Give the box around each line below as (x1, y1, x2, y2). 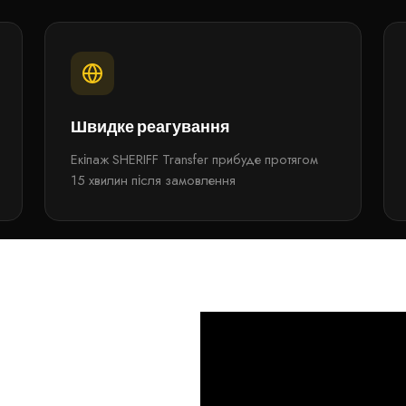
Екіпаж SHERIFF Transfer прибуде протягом (70, 150, 318, 169)
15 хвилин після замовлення (70, 170, 236, 190)
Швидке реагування (70, 116, 230, 137)
